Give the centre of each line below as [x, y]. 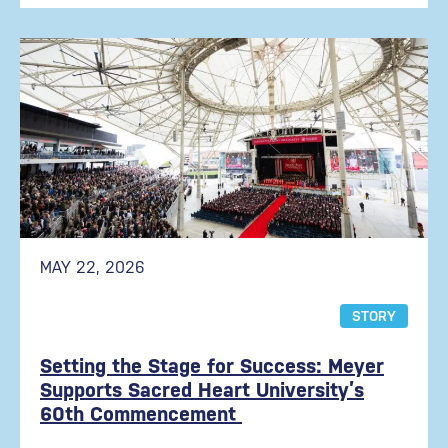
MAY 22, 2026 [92, 267]
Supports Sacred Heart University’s [202, 390]
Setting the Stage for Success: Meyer [212, 366]
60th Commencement [141, 414]
